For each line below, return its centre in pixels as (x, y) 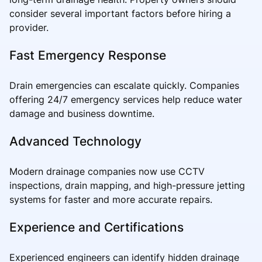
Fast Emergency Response (88, 56)
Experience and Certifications (96, 227)
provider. (29, 28)
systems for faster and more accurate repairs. (111, 200)
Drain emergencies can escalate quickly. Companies (124, 86)
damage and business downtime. (82, 114)
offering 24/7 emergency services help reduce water (126, 100)
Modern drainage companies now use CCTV (107, 172)
